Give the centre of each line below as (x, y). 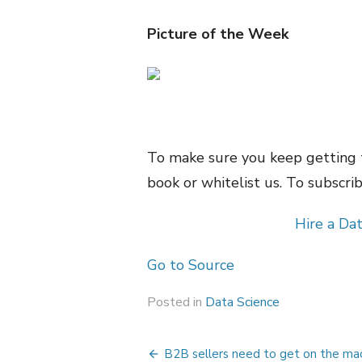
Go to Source (191, 265)
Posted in (176, 302)
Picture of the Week (218, 34)
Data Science (242, 302)
